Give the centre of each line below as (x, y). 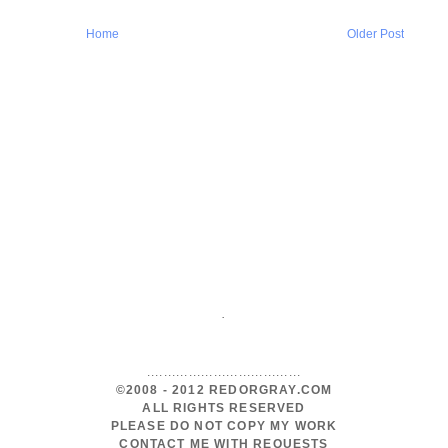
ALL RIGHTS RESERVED (224, 408)
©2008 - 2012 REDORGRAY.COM (224, 390)
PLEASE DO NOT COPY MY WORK (224, 426)
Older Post (375, 33)
